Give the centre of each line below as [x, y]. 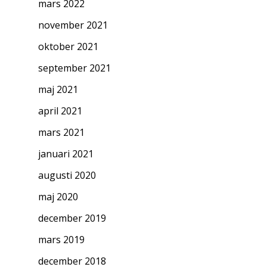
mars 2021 [61, 133]
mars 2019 [61, 240]
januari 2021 [66, 154]
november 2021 [73, 25]
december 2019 [72, 218]
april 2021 [60, 111]
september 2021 [74, 68]
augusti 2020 [67, 176]
